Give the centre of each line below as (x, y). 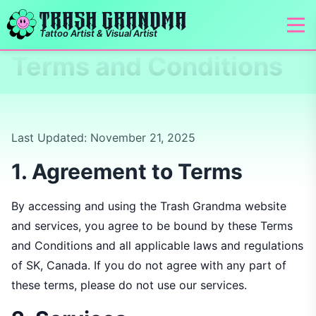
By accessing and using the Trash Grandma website (149, 206)
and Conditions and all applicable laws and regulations (157, 245)
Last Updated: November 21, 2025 (103, 138)
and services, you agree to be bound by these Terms (152, 226)
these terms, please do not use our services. (129, 285)
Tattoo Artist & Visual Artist (98, 33)
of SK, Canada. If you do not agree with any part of (149, 265)
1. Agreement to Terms (127, 171)
